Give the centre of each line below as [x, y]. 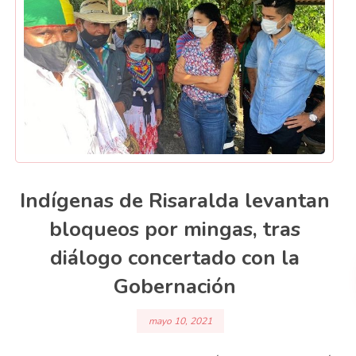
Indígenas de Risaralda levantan [174, 201]
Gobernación [174, 287]
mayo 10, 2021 [180, 321]
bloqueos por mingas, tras [174, 230]
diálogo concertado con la [174, 258]
